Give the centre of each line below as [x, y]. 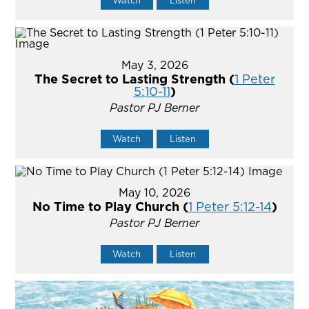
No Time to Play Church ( [110, 207]
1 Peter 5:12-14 [230, 207]
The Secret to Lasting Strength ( [134, 79]
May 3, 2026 [154, 65]
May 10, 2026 [154, 193]
